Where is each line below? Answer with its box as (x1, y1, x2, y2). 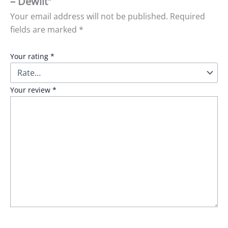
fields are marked (10, 24, 79, 36)
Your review (10, 84, 52, 95)
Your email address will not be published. (10, 11, 168, 22)
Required (170, 11, 205, 22)
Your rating (10, 51, 50, 61)
